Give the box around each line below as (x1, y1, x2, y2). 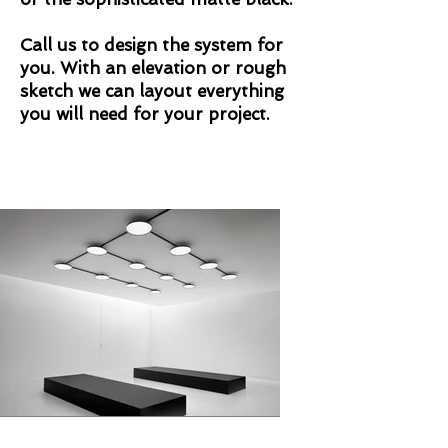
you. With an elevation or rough (20, 58, 286, 78)
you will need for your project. (20, 104, 270, 124)
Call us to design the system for (20, 35, 283, 55)
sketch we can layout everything (20, 81, 284, 101)
